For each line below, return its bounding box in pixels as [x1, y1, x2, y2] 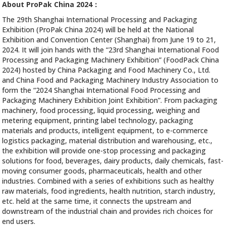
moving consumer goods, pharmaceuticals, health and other [2, 166, 202, 176]
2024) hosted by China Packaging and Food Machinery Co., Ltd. [2, 65, 211, 75]
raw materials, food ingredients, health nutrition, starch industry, [2, 186, 216, 196]
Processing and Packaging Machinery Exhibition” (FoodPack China [2, 55, 219, 65]
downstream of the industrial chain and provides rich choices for [2, 206, 213, 216]
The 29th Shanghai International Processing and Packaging [2, 15, 198, 24]
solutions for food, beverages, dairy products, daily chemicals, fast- [2, 156, 224, 165]
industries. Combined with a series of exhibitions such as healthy [2, 176, 214, 186]
